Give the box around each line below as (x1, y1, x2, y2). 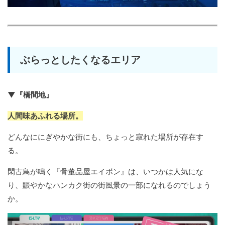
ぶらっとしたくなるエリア (20, 53, 141, 66)
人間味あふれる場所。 (8, 110, 83, 121)
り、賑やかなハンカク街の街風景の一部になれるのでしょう (8, 180, 211, 190)
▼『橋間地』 (8, 89, 53, 99)
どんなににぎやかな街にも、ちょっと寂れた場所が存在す (8, 132, 203, 142)
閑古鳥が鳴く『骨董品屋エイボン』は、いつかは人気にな (8, 166, 203, 176)
